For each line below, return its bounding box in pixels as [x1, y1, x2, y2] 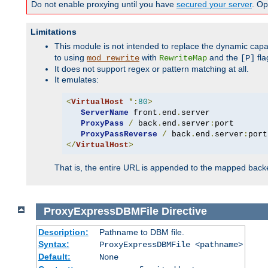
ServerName [80, 108, 129, 117]
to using [54, 53, 87, 63]
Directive [161, 205, 207, 218]
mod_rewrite [87, 53, 139, 63]
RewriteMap [159, 53, 207, 63]
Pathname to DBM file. [99, 227, 184, 237]
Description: [38, 227, 89, 237]
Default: [38, 251, 71, 261]
